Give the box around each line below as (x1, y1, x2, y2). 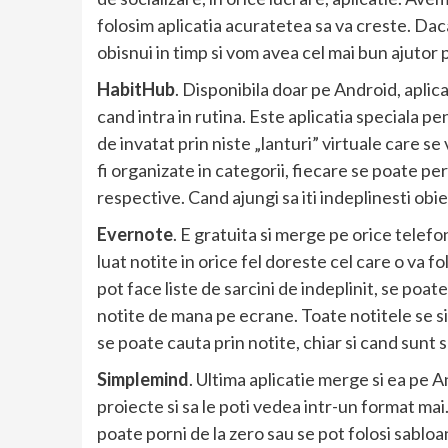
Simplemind (97, 367, 189, 390)
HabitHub (97, 77, 175, 100)
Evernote (97, 222, 173, 245)
